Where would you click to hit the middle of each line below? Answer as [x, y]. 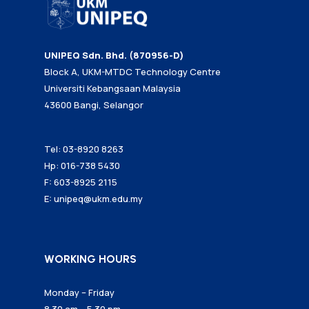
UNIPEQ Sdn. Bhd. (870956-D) [114, 55]
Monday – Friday [79, 292]
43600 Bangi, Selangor [94, 105]
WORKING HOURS [90, 259]
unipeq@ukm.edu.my [98, 199]
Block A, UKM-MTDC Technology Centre [132, 72]
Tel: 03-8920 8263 [84, 149]
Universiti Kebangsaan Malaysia [112, 88]
